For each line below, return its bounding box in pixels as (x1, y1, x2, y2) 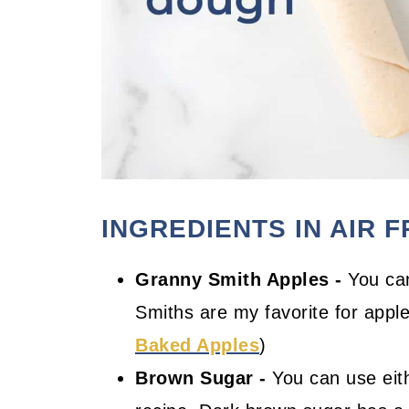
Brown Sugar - (135, 368, 267, 389)
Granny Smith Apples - (135, 269, 342, 290)
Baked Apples (135, 335, 259, 356)
